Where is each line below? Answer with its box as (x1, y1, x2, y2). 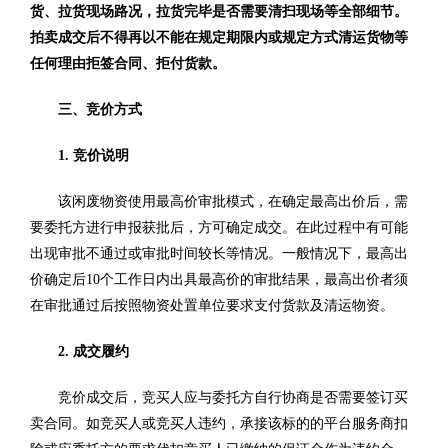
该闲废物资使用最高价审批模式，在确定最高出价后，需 (58, 194, 408, 209)
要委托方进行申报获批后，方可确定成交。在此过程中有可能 (30, 220, 408, 235)
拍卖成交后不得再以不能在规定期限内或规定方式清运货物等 (30, 30, 408, 45)
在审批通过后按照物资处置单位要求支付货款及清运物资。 (30, 298, 394, 313)
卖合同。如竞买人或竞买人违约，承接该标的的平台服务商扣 (30, 416, 408, 431)
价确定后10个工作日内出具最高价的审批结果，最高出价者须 (30, 272, 408, 287)
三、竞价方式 (58, 102, 142, 117)
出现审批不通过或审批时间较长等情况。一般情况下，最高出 (30, 246, 408, 261)
